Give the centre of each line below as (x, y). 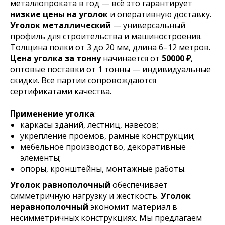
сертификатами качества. (61, 92)
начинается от (131, 59)
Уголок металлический (61, 25)
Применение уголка (52, 114)
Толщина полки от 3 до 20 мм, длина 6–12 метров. (110, 47)
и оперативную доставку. (161, 14)
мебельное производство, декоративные (103, 147)
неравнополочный (49, 207)
